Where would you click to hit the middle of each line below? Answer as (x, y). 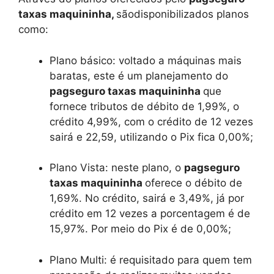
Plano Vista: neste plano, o (117, 168)
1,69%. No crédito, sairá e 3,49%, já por (147, 198)
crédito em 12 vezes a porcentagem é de (150, 213)
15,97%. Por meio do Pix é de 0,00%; (140, 229)
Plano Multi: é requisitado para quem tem (151, 260)
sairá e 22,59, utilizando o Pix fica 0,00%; (151, 137)
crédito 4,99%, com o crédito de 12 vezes (151, 121)
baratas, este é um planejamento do (139, 76)
